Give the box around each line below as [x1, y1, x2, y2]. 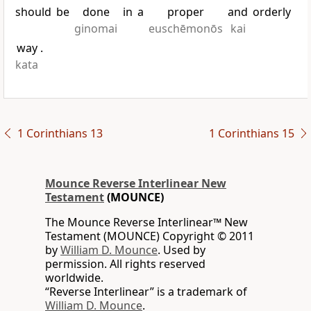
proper [167, 4, 204, 20]
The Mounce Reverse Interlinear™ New [45, 215, 248, 230]
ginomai [74, 21, 118, 37]
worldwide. [45, 270, 103, 286]
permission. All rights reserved [45, 256, 205, 272]
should [15, 4, 51, 20]
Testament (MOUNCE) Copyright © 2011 [45, 228, 254, 244]
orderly [253, 4, 292, 20]
